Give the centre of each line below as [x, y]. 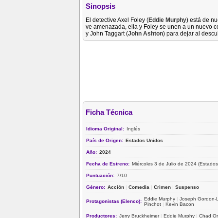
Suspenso [187, 187]
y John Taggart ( [107, 33]
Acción [116, 187]
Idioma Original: [106, 128]
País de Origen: [105, 140]
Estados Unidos [144, 140]
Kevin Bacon [180, 204]
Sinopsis [100, 6]
